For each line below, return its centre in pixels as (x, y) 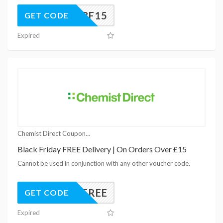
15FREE (88, 192)
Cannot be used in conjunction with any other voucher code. (104, 163)
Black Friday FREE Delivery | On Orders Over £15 (102, 149)
